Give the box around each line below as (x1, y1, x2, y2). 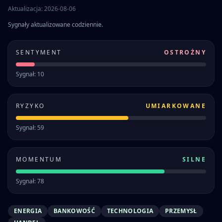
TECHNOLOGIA (107, 207, 154, 215)
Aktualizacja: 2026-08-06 (8, 4, 76, 13)
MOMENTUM (16, 155, 62, 164)
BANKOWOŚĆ (54, 207, 95, 215)
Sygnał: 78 (16, 177, 44, 185)
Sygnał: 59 (16, 123, 44, 132)
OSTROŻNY (164, 48, 206, 56)
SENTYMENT (16, 48, 62, 56)
